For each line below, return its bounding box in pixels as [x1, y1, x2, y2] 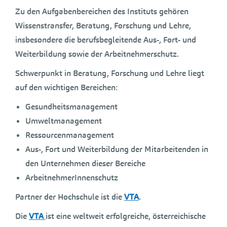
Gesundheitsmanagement [25, 101, 118, 112]
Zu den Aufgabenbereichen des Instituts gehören [15, 6, 188, 17]
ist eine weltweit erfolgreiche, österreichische [46, 211, 206, 221]
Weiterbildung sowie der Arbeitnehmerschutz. [15, 49, 179, 59]
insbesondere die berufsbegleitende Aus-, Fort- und [15, 34, 196, 45]
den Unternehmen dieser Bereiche [25, 158, 145, 169]
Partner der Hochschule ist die [15, 192, 124, 202]
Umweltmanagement [25, 116, 102, 126]
